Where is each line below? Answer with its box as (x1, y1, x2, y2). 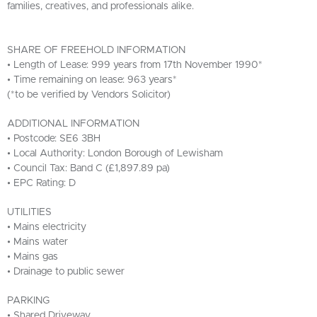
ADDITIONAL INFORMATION (7, 119, 139, 129)
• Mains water (7, 237, 68, 247)
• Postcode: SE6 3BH (7, 134, 100, 144)
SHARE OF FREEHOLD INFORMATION (7, 45, 185, 55)
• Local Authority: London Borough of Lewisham (7, 149, 223, 158)
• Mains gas (7, 252, 58, 262)
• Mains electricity (7, 222, 86, 232)
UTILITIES (7, 207, 52, 217)
